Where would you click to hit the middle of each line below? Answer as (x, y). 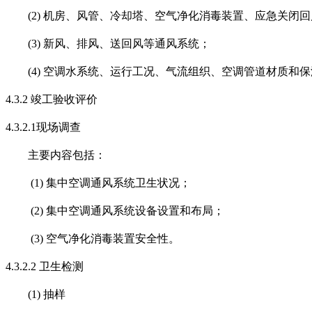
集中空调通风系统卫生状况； (118, 183)
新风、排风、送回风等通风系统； (127, 44)
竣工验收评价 (64, 100)
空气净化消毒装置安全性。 (113, 239)
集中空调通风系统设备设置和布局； (135, 211)
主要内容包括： (67, 155)
